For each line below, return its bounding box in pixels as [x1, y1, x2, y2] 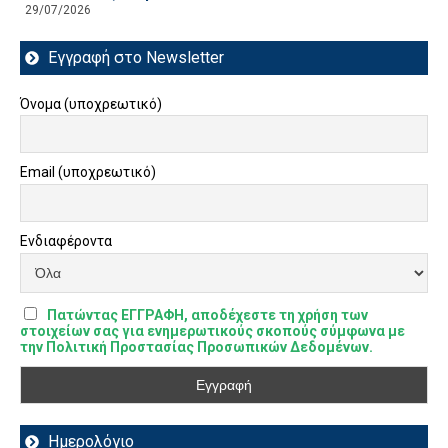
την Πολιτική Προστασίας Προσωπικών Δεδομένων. [20, 338, 373, 355]
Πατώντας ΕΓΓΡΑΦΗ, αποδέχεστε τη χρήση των [46, 306, 368, 323]
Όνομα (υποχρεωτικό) [20, 95, 162, 112]
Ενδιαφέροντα [20, 233, 112, 250]
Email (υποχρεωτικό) [20, 164, 156, 181]
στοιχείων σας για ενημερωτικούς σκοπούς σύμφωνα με [20, 322, 405, 339]
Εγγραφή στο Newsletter [47, 47, 224, 67]
